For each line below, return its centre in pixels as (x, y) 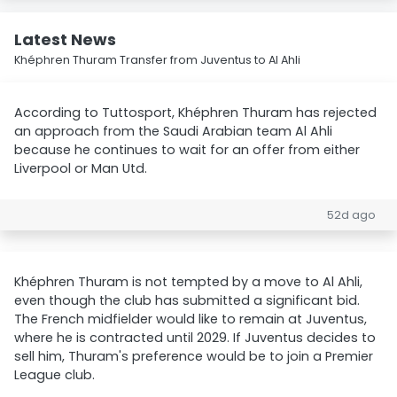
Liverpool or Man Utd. (81, 168)
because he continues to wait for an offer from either (187, 150)
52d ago (351, 215)
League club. (54, 375)
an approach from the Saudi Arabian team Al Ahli (173, 131)
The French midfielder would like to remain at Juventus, (191, 319)
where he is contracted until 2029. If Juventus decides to (195, 338)
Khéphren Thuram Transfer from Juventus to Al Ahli (157, 60)
